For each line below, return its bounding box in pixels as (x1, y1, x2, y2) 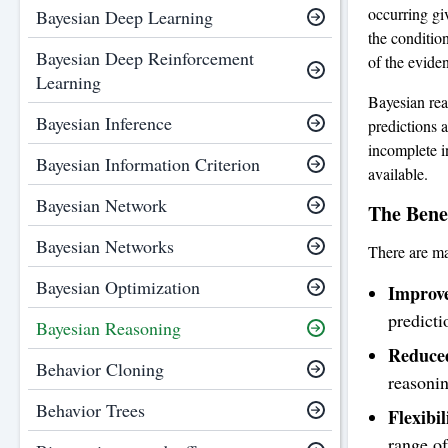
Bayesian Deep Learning (36, 5, 213, 29)
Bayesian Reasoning (36, 316, 181, 340)
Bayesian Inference (36, 111, 172, 135)
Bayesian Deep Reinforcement (36, 46, 254, 70)
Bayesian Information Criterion (36, 152, 260, 176)
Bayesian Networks (36, 234, 174, 258)
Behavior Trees (36, 398, 145, 422)
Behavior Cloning (36, 357, 164, 381)
